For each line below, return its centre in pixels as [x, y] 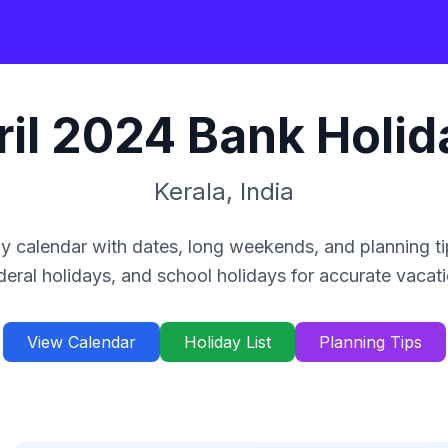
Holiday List [227, 342]
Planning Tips [370, 342]
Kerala [190, 191]
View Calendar [81, 342]
